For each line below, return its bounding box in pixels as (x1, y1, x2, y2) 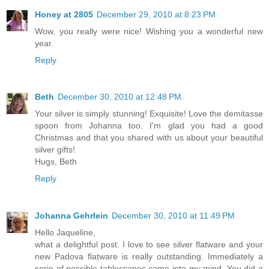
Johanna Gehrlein (35, 211, 108, 221)
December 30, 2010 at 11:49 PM (112, 211, 235, 221)
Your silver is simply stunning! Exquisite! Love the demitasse (35, 109, 263, 119)
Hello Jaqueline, (35, 228, 95, 238)
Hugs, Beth (35, 157, 77, 167)
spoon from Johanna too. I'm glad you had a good (35, 121, 263, 131)
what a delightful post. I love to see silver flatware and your (35, 240, 263, 250)
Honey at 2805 (35, 9, 93, 19)
